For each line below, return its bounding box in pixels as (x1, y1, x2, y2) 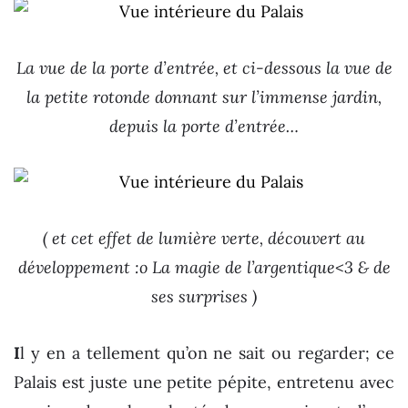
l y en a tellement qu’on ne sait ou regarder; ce (20, 342, 394, 363)
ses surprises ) (151, 286, 257, 308)
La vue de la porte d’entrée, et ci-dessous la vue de (15, 56, 393, 78)
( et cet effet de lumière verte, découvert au (43, 228, 365, 250)
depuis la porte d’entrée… (109, 115, 299, 137)
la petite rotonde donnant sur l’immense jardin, (26, 86, 382, 107)
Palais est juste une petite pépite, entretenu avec (14, 371, 394, 393)
